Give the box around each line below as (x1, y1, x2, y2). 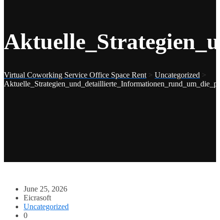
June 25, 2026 (24, 184, 67, 193)
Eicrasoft (24, 193, 51, 202)
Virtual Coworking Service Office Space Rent (4, 70, 146, 79)
